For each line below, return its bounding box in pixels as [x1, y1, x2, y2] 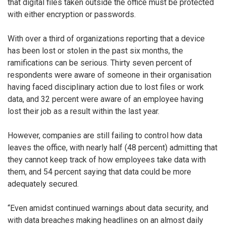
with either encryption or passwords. [8, 9, 136, 19]
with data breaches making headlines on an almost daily [8, 215, 203, 225]
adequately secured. [8, 179, 79, 189]
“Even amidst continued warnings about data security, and [8, 203, 208, 213]
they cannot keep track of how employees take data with [8, 154, 206, 164]
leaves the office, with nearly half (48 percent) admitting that [8, 142, 217, 152]
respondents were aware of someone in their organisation [8, 70, 211, 80]
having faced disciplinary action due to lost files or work [8, 82, 204, 92]
